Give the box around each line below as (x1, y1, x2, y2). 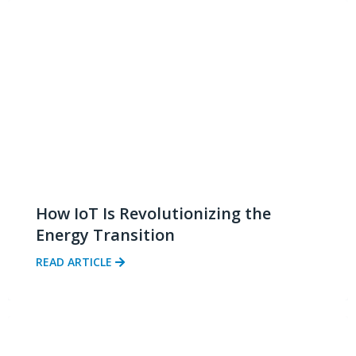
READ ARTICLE (36, 254, 115, 270)
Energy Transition (36, 224, 175, 246)
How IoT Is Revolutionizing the (36, 203, 271, 225)
